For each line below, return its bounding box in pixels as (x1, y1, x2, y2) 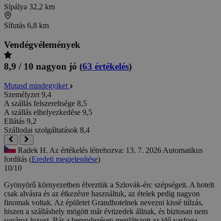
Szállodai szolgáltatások (4, 125, 78, 134)
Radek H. (16, 146, 49, 154)
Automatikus (163, 146, 203, 154)
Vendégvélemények (4, 39, 80, 50)
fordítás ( (4, 154, 32, 163)
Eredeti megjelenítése (32, 154, 98, 163)
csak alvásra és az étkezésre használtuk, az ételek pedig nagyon (4, 189, 200, 198)
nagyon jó (36, 61, 77, 72)
